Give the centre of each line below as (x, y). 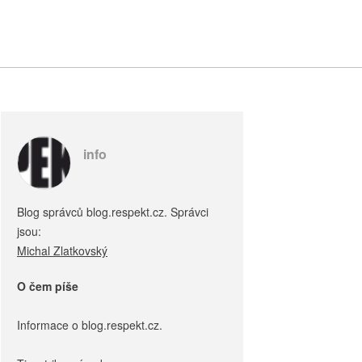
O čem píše (48, 286)
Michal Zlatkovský (62, 250)
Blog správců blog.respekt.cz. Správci (113, 212)
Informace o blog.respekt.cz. (90, 325)
